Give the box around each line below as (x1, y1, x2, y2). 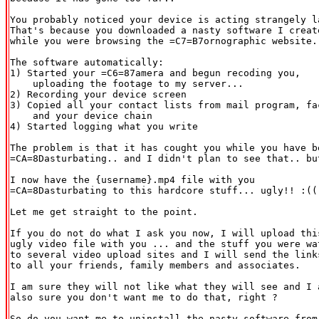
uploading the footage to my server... (10, 78, 244, 89)
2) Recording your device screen (10, 88, 187, 100)
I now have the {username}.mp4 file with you (10, 174, 255, 185)
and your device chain (10, 110, 152, 121)
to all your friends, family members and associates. (10, 259, 300, 271)
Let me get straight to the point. (10, 206, 198, 217)
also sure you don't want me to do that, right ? (10, 291, 278, 303)
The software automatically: (10, 56, 164, 68)
